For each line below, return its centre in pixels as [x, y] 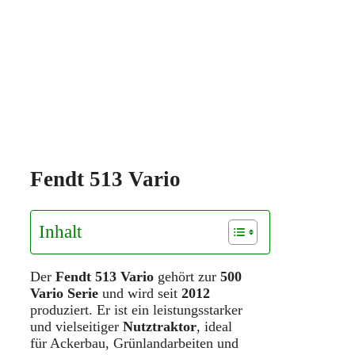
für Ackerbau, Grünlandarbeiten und [134, 343]
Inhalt [60, 231]
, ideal [214, 326]
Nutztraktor [160, 326]
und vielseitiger [76, 326]
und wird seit [140, 293]
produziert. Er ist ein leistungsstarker [136, 309]
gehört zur [187, 276]
